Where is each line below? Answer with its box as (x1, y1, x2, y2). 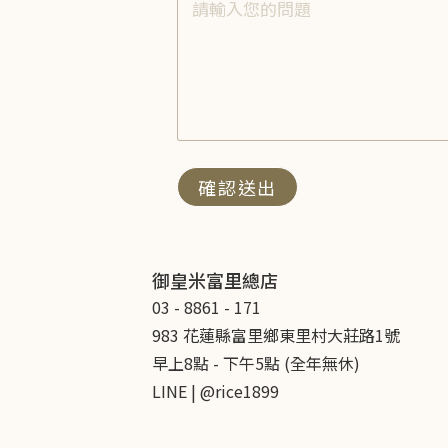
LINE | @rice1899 (152, 379, 279, 403)
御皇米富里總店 (152, 267, 278, 293)
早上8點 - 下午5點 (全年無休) (152, 351, 360, 375)
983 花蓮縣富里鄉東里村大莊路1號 (152, 323, 400, 347)
